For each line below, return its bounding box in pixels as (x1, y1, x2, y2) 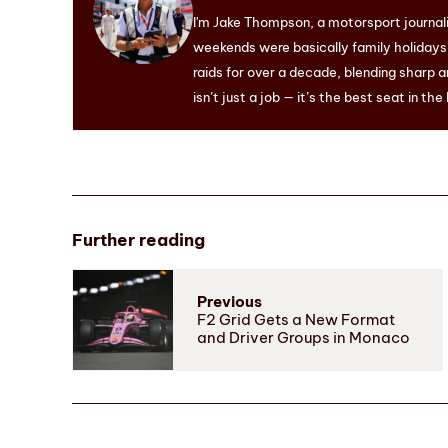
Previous (197, 292, 262, 312)
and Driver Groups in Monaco (197, 328, 410, 348)
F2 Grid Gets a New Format (197, 310, 395, 330)
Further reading (72, 229, 205, 252)
